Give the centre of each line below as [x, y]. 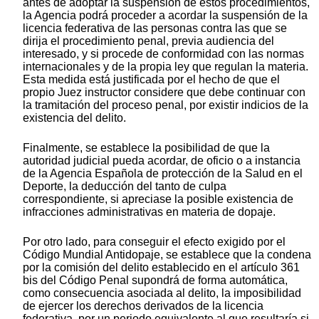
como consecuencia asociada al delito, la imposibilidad [162, 293]
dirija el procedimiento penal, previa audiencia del [148, 41]
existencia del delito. [74, 118]
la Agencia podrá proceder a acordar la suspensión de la [165, 16]
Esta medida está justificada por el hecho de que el [151, 80]
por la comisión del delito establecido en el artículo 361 [161, 268]
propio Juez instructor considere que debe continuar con [164, 93]
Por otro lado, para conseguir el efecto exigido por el [154, 242]
